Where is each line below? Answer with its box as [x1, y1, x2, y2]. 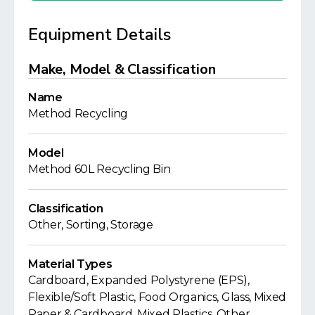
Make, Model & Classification [28, 59, 216, 79]
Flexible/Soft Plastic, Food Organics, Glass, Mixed [28, 290, 286, 304]
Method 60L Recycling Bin [28, 162, 171, 176]
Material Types [28, 257, 112, 271]
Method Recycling [28, 106, 128, 120]
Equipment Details [28, 22, 171, 46]
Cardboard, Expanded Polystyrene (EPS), [28, 273, 250, 287]
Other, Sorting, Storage [28, 217, 153, 231]
